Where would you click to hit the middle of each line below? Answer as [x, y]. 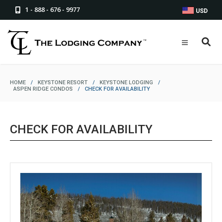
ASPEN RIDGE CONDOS [43, 89]
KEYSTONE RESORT [63, 83]
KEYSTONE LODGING [126, 83]
